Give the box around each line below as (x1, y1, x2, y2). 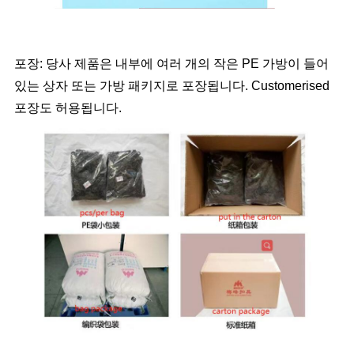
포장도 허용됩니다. (13, 101, 122, 115)
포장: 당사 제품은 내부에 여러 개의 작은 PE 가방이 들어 (13, 57, 329, 71)
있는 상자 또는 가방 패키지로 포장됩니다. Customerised (13, 79, 330, 93)
